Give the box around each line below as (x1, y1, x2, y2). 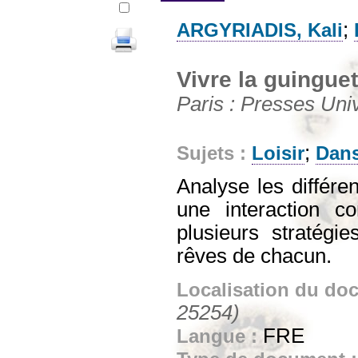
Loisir (252, 142, 304, 164)
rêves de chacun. (177, 244, 332, 267)
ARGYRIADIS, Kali (177, 19, 343, 41)
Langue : (177, 325, 263, 347)
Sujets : (177, 142, 252, 164)
